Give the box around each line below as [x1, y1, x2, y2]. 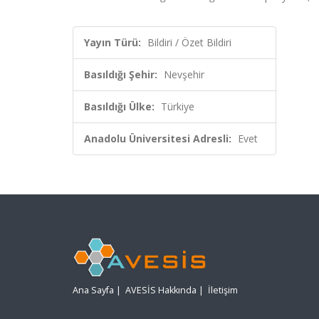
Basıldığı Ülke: [84, 100, 155, 113]
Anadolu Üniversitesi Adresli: [84, 132, 231, 145]
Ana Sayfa [73, 284, 114, 297]
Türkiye [161, 100, 194, 113]
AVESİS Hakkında [125, 284, 197, 297]
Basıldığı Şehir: [84, 68, 157, 81]
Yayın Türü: [84, 36, 141, 49]
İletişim [208, 284, 238, 297]
